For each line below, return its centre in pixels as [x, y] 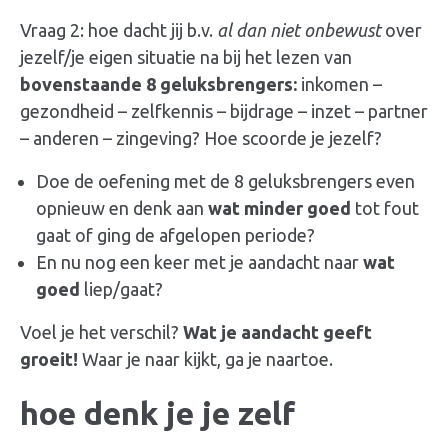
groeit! [49, 359]
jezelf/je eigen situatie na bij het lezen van [186, 57]
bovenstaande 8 [90, 84]
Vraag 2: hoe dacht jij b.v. [118, 30]
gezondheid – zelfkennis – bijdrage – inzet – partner [224, 111]
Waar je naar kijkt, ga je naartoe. [205, 359]
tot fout [385, 208]
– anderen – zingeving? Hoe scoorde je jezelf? [201, 138]
